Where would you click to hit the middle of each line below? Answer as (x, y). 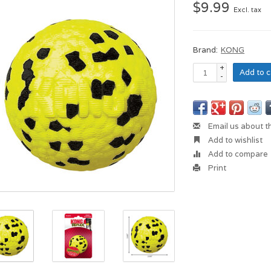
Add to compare (237, 154)
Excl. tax (248, 10)
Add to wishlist (235, 140)
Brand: (206, 50)
